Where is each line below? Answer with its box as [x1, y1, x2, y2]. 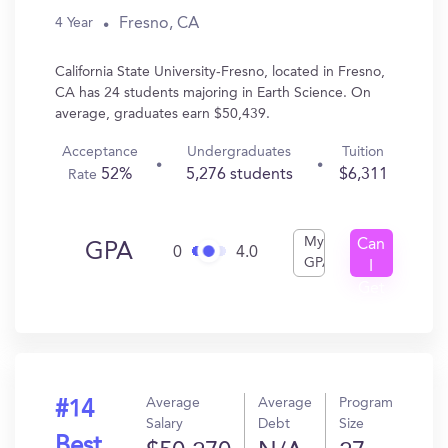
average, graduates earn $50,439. [55, 107, 270, 121]
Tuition [342, 145, 385, 159]
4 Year [55, 16, 93, 30]
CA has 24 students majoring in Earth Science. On [55, 86, 371, 100]
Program [339, 396, 393, 410]
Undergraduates [187, 145, 292, 159]
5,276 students [185, 167, 293, 183]
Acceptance [62, 145, 139, 159]
